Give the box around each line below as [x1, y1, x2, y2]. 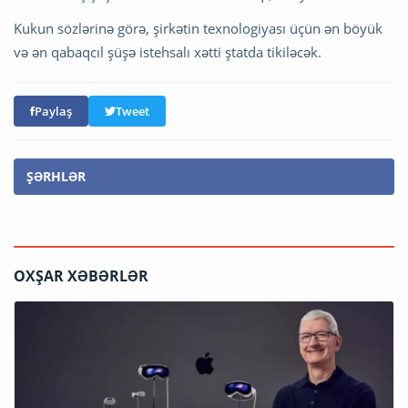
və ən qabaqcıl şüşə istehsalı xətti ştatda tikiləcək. [14, 42, 321, 61]
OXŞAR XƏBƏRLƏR [14, 265, 148, 286]
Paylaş [35, 102, 72, 119]
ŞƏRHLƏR [26, 167, 86, 185]
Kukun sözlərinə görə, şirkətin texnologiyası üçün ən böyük [14, 18, 382, 37]
